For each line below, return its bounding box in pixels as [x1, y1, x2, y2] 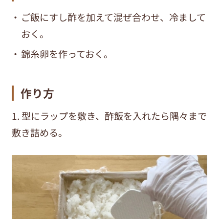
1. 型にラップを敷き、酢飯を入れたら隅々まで [11, 109, 207, 123]
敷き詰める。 [11, 125, 67, 139]
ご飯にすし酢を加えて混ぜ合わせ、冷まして [21, 10, 206, 24]
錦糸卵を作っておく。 [21, 46, 113, 61]
